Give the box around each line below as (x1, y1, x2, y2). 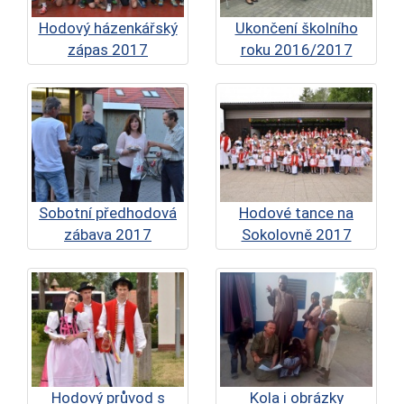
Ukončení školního (234, 19, 358, 38)
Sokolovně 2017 (241, 225, 352, 243)
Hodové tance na (239, 204, 353, 222)
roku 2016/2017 (240, 41, 353, 60)
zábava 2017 (64, 225, 151, 243)
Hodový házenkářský (38, 19, 178, 38)
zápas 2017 (68, 41, 148, 60)
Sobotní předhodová (39, 204, 177, 222)
